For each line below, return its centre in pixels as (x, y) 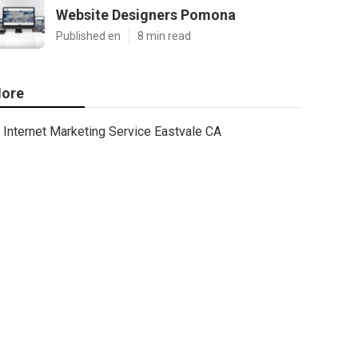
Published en (88, 36)
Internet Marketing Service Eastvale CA (112, 131)
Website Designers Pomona (146, 15)
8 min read (164, 36)
